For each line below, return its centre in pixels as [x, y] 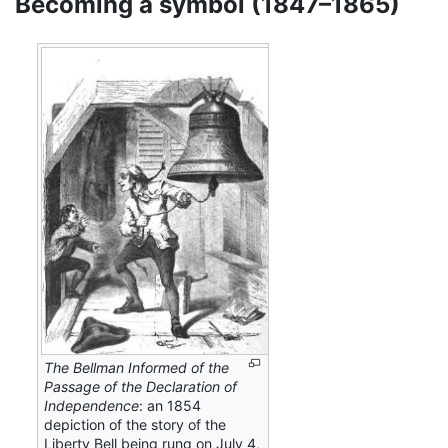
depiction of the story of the [135, 424]
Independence [92, 405]
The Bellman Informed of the [137, 367]
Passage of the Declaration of [141, 386]
